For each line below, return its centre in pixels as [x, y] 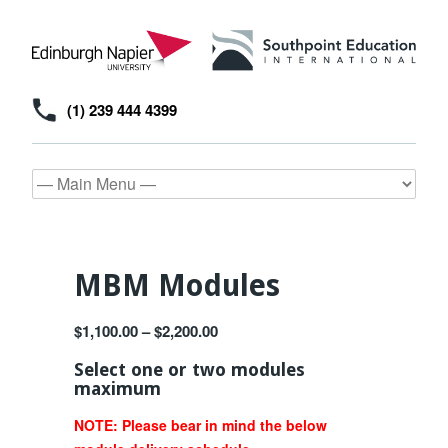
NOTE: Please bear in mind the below [200, 424]
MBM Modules [177, 285]
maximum [117, 388]
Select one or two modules [189, 369]
